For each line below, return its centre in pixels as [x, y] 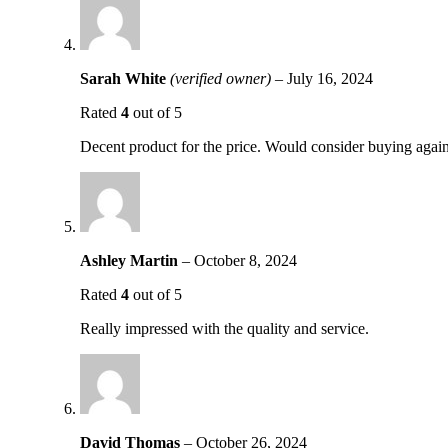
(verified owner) [220, 79]
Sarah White [125, 79]
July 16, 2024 [330, 79]
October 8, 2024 [245, 261]
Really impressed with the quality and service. [224, 329]
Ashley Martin [131, 261]
